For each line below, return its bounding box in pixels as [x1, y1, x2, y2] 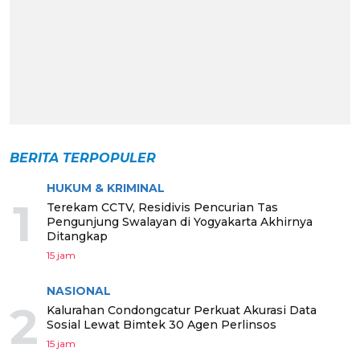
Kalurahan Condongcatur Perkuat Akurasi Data [47, 302, 317, 317]
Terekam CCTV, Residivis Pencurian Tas [47, 199, 278, 215]
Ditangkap [47, 228, 108, 243]
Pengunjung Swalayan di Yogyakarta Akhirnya [47, 214, 313, 229]
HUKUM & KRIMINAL [47, 180, 165, 195]
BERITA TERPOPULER [10, 149, 156, 166]
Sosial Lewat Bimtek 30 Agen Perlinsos [47, 317, 276, 332]
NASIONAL [47, 283, 111, 298]
